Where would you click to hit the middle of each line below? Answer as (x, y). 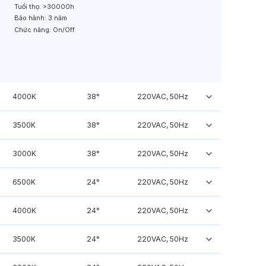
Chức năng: (33, 30)
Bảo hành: (30, 18)
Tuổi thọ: (28, 7)
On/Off (64, 30)
